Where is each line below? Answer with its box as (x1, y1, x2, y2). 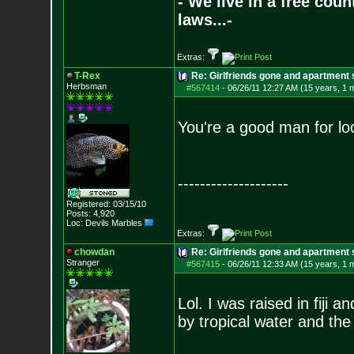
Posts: (66, 209, 91, 218)
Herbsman (66, 81, 107, 91)
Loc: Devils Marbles (66, 218, 145, 228)
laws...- (177, 11, 232, 28)
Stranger (66, 258, 100, 267)
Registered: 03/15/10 (66, 199, 146, 209)
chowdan (73, 247, 115, 258)
